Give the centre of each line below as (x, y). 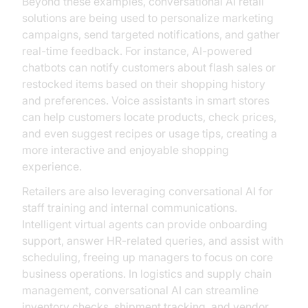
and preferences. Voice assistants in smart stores (146, 100)
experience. (52, 166)
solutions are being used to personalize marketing (148, 18)
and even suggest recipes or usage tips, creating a (150, 133)
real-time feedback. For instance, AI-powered (137, 51)
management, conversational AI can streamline (140, 290)
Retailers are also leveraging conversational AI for (147, 191)
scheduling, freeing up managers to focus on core (147, 257)
